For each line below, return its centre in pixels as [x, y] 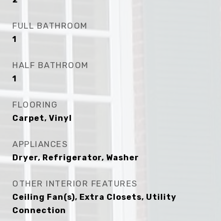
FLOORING [35, 105]
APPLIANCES [40, 144]
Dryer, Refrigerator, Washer [76, 158]
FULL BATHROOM [50, 26]
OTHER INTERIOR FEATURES [75, 184]
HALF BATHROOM [51, 65]
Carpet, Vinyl [42, 118]
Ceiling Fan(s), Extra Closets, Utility [94, 197]
